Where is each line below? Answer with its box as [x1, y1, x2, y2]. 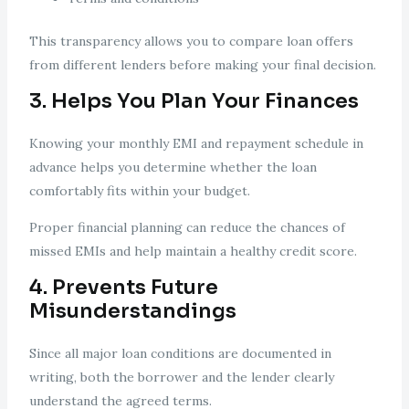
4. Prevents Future [28, 275, 218, 300]
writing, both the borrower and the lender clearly [28, 369, 334, 386]
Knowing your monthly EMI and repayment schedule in [28, 135, 363, 152]
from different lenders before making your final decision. [28, 57, 376, 74]
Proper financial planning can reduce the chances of [28, 219, 345, 236]
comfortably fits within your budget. [28, 183, 250, 200]
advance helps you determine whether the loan [28, 159, 317, 176]
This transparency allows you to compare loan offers [28, 33, 353, 50]
